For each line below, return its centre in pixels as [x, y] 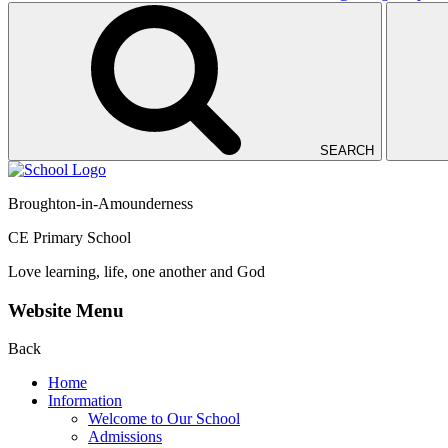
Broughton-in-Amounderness [100, 203]
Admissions [125, 437]
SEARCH [347, 150]
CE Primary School [69, 237]
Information [85, 401]
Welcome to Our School [164, 419]
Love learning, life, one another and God [136, 271]
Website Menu [66, 310]
